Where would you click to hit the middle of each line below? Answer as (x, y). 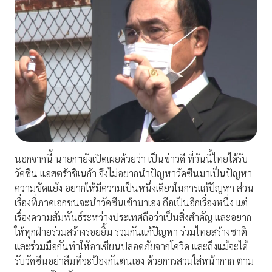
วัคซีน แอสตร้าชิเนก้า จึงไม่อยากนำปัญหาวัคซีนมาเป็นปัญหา (133, 174)
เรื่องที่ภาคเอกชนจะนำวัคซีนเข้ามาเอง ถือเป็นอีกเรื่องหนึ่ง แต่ (131, 203)
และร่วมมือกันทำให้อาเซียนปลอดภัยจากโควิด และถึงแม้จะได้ (131, 246)
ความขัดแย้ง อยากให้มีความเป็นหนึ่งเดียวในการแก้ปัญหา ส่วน (134, 188)
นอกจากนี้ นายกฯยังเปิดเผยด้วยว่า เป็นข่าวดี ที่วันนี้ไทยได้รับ (131, 159)
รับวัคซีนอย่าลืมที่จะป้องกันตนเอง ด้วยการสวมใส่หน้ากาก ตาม (134, 261)
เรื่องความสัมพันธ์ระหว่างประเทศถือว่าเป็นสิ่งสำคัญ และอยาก (133, 217)
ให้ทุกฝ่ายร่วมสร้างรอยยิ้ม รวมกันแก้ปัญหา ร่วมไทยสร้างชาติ (131, 232)
